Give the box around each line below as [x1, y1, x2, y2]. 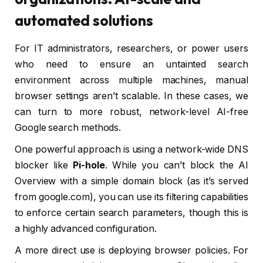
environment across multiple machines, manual [15, 75, 248, 86]
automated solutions [15, 11, 153, 31]
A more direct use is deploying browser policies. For [15, 245, 248, 257]
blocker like [15, 160, 73, 171]
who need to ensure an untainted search [15, 59, 248, 70]
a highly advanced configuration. [15, 223, 157, 235]
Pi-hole [73, 160, 105, 171]
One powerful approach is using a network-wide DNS [15, 144, 248, 156]
